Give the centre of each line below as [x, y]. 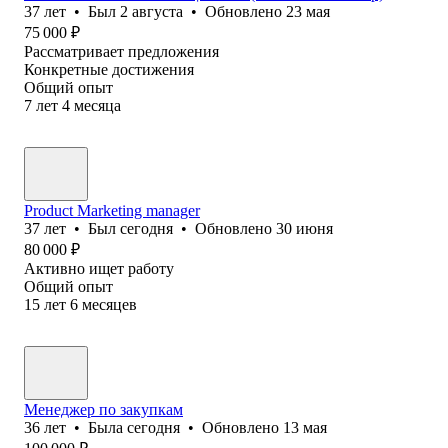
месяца [97, 105]
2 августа [151, 11]
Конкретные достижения [109, 69]
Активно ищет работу [99, 268]
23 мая [308, 11]
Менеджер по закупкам [103, 409]
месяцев [109, 304]
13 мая [305, 427]
